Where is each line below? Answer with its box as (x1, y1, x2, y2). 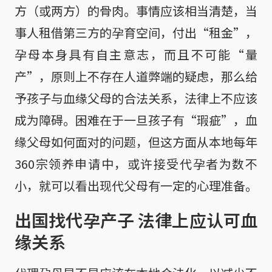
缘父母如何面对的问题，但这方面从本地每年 (15, 133, 257, 151)
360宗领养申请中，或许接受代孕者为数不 (15, 155, 257, 173)
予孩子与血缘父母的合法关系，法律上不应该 (15, 89, 257, 107)
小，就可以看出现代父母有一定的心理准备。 (15, 177, 257, 195)
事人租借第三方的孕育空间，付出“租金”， (15, 24, 257, 42)
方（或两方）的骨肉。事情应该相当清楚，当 (15, 2, 257, 20)
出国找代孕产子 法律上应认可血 (15, 208, 257, 233)
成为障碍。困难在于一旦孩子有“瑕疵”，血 (15, 111, 257, 129)
